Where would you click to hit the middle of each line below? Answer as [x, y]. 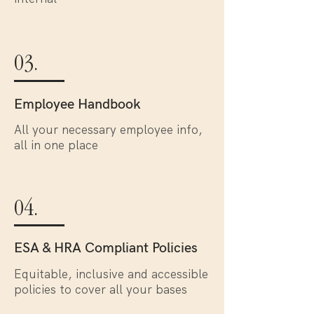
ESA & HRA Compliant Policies [106, 248]
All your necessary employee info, [108, 130]
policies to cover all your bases [101, 289]
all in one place [56, 145]
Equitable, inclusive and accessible [111, 274]
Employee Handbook [77, 104]
